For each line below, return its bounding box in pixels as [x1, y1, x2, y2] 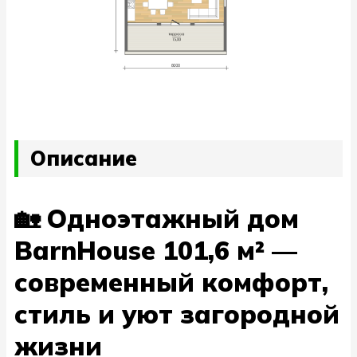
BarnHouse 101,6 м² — [14, 233, 297, 266]
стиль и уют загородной [14, 297, 339, 330]
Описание [30, 145, 137, 172]
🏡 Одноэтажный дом [14, 202, 299, 234]
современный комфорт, [14, 265, 328, 298]
